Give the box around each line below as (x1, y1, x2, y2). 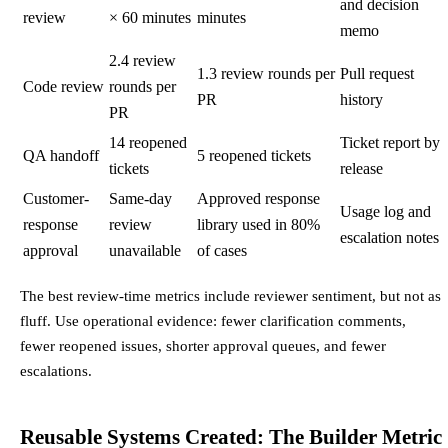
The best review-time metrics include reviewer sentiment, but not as (20, 286, 441, 304)
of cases (197, 242, 247, 260)
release (340, 160, 383, 178)
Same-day (109, 190, 172, 208)
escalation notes (340, 229, 439, 247)
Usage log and (340, 203, 431, 221)
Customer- (23, 190, 89, 208)
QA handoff (23, 147, 99, 165)
